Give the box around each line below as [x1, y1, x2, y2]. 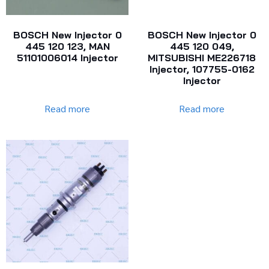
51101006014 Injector [16, 52, 118, 64]
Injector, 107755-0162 [149, 63, 255, 76]
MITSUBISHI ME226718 [148, 52, 256, 64]
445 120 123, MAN [25, 40, 110, 53]
